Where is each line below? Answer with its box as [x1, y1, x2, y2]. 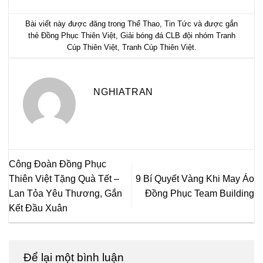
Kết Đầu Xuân [9, 203, 68, 213]
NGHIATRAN [93, 87, 154, 97]
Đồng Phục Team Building [145, 188, 254, 198]
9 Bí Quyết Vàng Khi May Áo [136, 173, 254, 184]
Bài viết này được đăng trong [25, 19, 127, 28]
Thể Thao [127, 19, 160, 28]
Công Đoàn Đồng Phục [9, 159, 106, 169]
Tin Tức [164, 19, 191, 28]
